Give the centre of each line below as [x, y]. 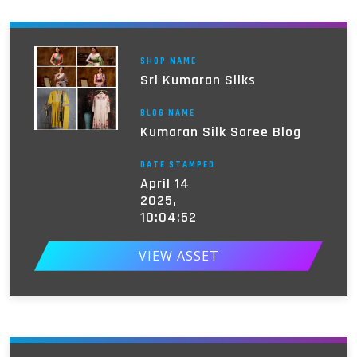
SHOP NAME [168, 61]
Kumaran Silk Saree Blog [220, 131]
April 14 [165, 183]
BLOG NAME [167, 113]
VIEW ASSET [178, 256]
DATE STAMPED [177, 165]
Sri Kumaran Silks [198, 80]
